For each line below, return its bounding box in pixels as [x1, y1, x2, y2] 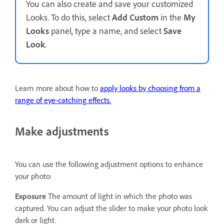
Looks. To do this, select [26, 11, 112, 22]
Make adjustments [15, 123, 109, 138]
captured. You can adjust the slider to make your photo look [15, 202, 207, 213]
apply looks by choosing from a [100, 83, 200, 93]
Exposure [15, 190, 46, 201]
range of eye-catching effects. [15, 95, 111, 105]
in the [158, 11, 183, 22]
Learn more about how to [15, 83, 100, 93]
